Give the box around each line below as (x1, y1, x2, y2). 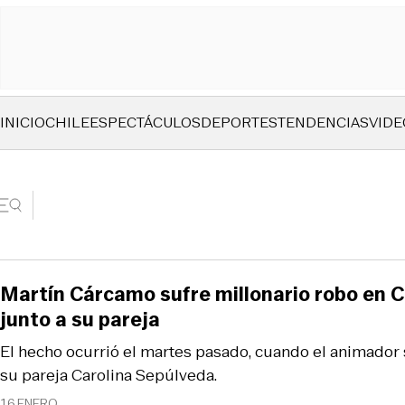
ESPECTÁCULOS (89, 112, 201, 133)
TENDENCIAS (278, 112, 369, 133)
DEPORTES (201, 112, 278, 133)
